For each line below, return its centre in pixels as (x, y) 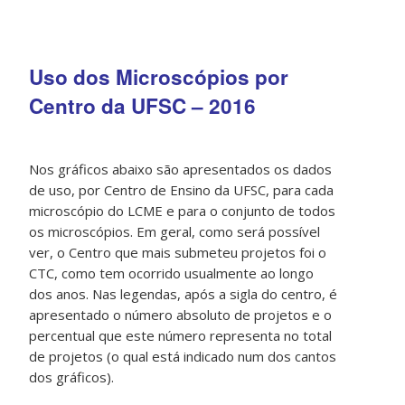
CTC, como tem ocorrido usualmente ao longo (172, 273)
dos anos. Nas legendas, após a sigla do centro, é (184, 294)
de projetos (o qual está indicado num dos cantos (183, 357)
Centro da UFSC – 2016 (143, 106)
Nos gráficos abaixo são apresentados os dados (181, 170)
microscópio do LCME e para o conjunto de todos (183, 211)
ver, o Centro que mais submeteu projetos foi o (178, 253)
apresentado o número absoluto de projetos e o (181, 315)
